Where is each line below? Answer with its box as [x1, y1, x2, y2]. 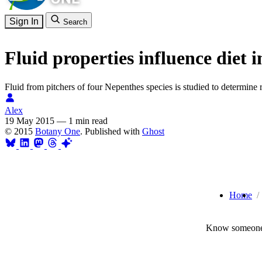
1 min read [68, 115, 108, 126]
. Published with [80, 126, 142, 136]
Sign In [9, 16, 39, 26]
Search [63, 18, 87, 26]
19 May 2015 [5, 115, 54, 126]
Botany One [35, 126, 80, 136]
